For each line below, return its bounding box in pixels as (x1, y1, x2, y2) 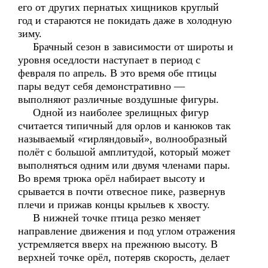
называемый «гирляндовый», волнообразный (18, 133, 227, 145)
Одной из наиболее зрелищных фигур (18, 106, 209, 118)
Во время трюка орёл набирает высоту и (18, 172, 205, 184)
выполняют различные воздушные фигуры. (18, 93, 219, 105)
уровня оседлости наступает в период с (18, 54, 200, 66)
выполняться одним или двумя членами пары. (18, 159, 230, 171)
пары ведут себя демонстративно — (18, 80, 185, 92)
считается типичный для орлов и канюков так (18, 120, 231, 132)
